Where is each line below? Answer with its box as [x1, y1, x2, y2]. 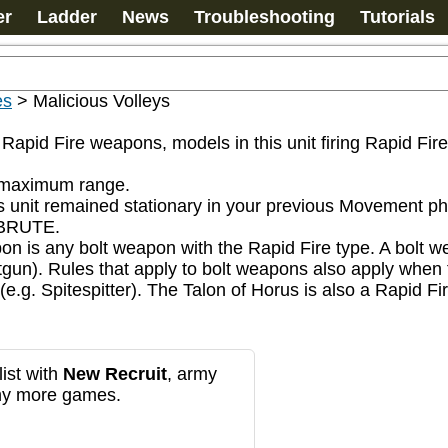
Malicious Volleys [33, 91, 170, 111]
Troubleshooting [194, 7, 335, 27]
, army [167, 364, 217, 384]
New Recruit [63, 364, 167, 384]
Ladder [37, 7, 97, 27]
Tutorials [360, 7, 435, 27]
